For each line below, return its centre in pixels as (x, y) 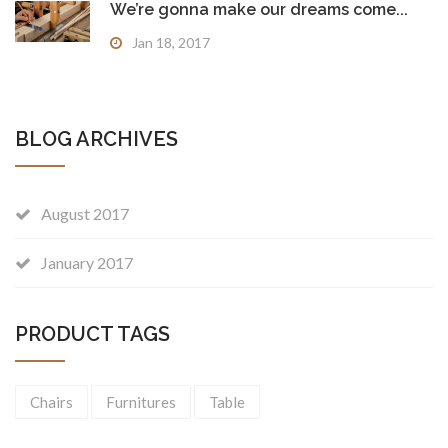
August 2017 (85, 213)
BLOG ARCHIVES (96, 139)
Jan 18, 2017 (171, 42)
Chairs (51, 402)
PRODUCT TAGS (92, 334)
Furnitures (141, 402)
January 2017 (87, 262)
